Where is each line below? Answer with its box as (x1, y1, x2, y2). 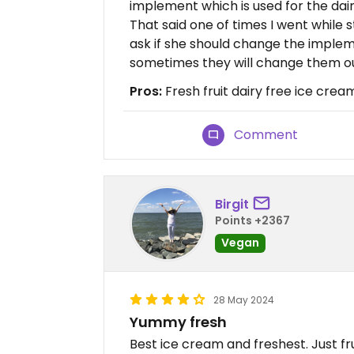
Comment (234, 126, 299, 145)
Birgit (215, 194, 249, 213)
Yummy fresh (130, 312, 227, 333)
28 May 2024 (213, 293, 274, 307)
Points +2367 (215, 212, 290, 228)
